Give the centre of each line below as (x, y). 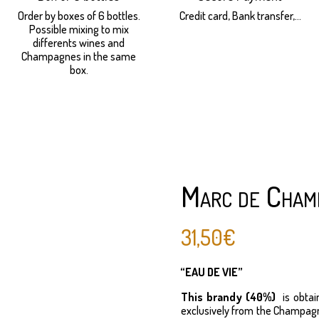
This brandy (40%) (228, 297)
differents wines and (79, 42)
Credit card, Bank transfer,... (240, 15)
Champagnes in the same (79, 56)
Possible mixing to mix (79, 29)
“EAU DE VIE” (211, 272)
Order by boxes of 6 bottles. (79, 15)
